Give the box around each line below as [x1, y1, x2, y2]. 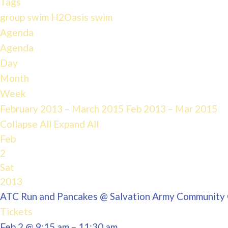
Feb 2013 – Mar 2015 [126, 103, 217, 115]
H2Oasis [51, 11, 91, 23]
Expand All [53, 118, 99, 130]
